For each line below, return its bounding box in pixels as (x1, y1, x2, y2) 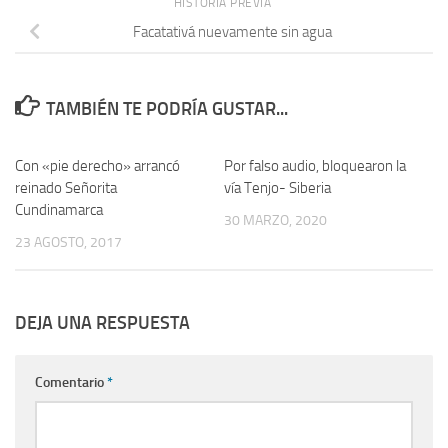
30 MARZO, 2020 (224, 212, 327, 230)
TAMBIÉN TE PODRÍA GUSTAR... (45, 98, 288, 121)
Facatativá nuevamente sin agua (132, 22, 332, 41)
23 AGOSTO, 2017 (15, 234, 122, 252)
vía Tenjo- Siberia (224, 179, 331, 198)
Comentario (35, 374, 107, 392)
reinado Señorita (15, 179, 117, 198)
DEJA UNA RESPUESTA (15, 312, 190, 335)
